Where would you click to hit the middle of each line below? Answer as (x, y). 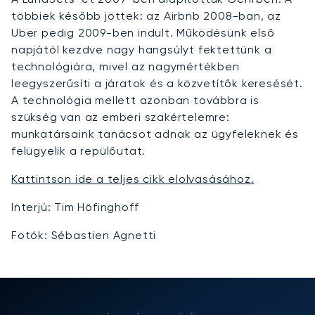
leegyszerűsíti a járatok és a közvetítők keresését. (157, 83)
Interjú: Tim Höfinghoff (75, 207)
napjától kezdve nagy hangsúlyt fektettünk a (142, 50)
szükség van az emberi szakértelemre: (121, 117)
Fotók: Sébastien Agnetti (84, 235)
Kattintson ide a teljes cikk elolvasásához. (133, 179)
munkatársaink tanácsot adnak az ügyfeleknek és (155, 134)
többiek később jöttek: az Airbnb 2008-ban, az (146, 16)
